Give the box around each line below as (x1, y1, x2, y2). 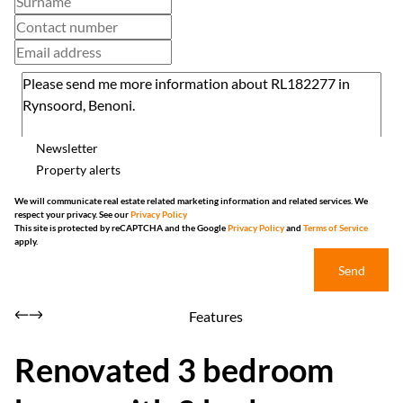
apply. (14, 236, 38, 246)
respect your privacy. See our (14, 209, 130, 219)
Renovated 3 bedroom (14, 350, 334, 390)
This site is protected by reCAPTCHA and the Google (14, 222, 228, 233)
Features (189, 308, 243, 325)
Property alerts (36, 161, 121, 177)
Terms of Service (303, 222, 368, 233)
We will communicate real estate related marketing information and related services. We (14, 195, 368, 206)
